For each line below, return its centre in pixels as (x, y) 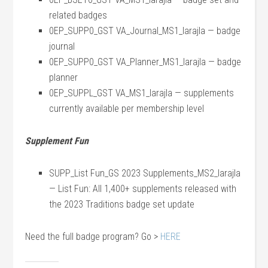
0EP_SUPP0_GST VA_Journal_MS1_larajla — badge (145, 31)
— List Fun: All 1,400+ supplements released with (143, 189)
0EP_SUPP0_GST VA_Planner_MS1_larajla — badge (145, 62)
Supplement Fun (57, 141)
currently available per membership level (127, 109)
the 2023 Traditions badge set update (122, 204)
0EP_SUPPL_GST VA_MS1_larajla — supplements (142, 93)
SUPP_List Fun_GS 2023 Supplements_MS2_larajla (145, 173)
